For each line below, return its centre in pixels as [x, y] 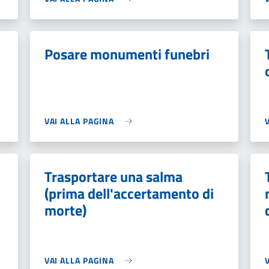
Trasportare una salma [113, 177]
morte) [65, 210]
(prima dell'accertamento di [129, 193]
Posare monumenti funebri [127, 54]
